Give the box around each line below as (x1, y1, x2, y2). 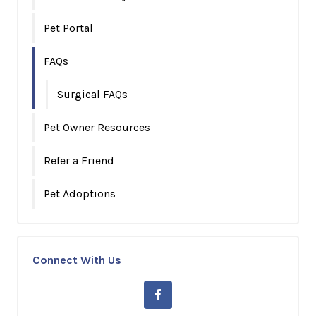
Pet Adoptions (44, 187, 116, 200)
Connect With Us (32, 253, 121, 267)
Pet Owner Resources (44, 121, 150, 134)
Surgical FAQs (57, 87, 128, 101)
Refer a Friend (44, 154, 114, 167)
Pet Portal (44, 21, 93, 35)
